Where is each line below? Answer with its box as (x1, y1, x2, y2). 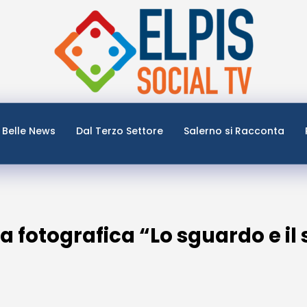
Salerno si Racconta (184, 124, 284, 138)
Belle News (2, 124, 56, 138)
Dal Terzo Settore (76, 124, 163, 138)
